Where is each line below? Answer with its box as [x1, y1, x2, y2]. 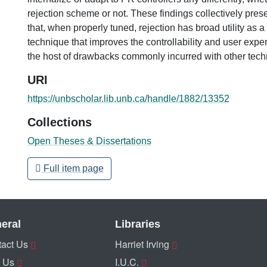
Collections [27, 115, 92, 129]
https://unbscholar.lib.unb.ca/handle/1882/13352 [27, 93, 229, 104]
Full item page [41, 163, 104, 173]
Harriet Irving [115, 237, 169, 251]
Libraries [115, 218, 160, 230]
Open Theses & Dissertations [27, 135, 151, 146]
